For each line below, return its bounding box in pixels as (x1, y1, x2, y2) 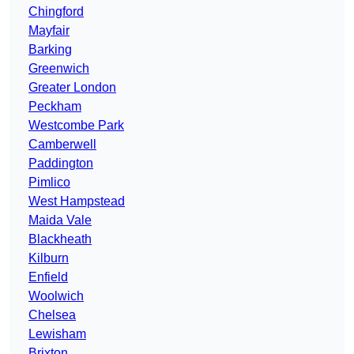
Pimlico (28, 175, 70, 190)
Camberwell (28, 137, 96, 152)
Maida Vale (28, 213, 92, 228)
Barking (28, 43, 72, 57)
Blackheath (28, 232, 92, 247)
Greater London (28, 81, 116, 95)
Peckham (28, 100, 81, 114)
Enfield (28, 270, 68, 284)
